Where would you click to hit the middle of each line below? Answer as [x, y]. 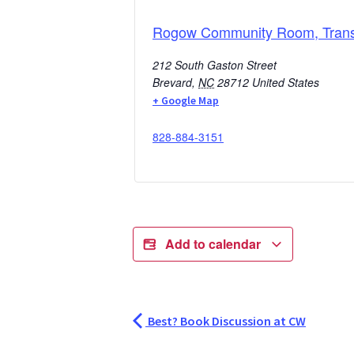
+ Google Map [186, 100]
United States [286, 82]
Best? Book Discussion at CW [226, 320]
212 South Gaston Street [215, 64]
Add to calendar [215, 243]
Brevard [172, 82]
